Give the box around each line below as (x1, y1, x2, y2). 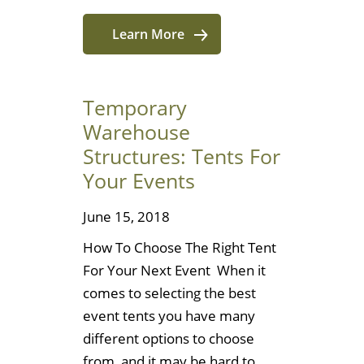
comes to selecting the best (83, 284, 256, 303)
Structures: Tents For (83, 141, 280, 170)
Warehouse (83, 117, 190, 145)
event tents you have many (83, 306, 255, 326)
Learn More (111, 24, 184, 43)
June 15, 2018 (83, 207, 170, 227)
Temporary (83, 93, 187, 121)
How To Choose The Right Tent (83, 238, 276, 258)
